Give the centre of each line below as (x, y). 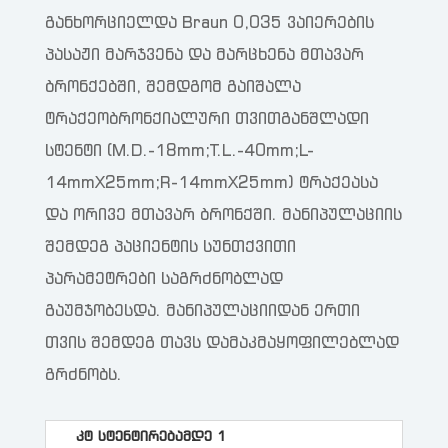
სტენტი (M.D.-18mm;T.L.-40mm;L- (179, 150)
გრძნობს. (83, 374)
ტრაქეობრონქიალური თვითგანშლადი (206, 118)
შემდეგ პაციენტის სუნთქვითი (170, 246)
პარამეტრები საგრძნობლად (163, 278)
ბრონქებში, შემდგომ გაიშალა (172, 86)
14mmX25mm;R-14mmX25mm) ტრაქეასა (211, 182)
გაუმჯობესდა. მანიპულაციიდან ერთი (202, 310)
